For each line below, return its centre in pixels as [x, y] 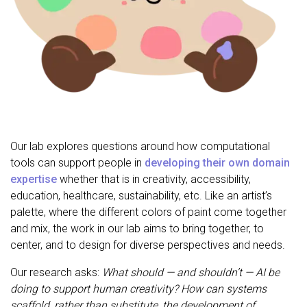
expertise [34, 180]
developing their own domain [217, 163]
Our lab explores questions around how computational [140, 147]
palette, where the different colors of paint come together [148, 212]
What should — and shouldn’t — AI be [191, 273]
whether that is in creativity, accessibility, [154, 180]
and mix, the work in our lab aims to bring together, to [137, 229]
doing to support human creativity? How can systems [138, 289]
